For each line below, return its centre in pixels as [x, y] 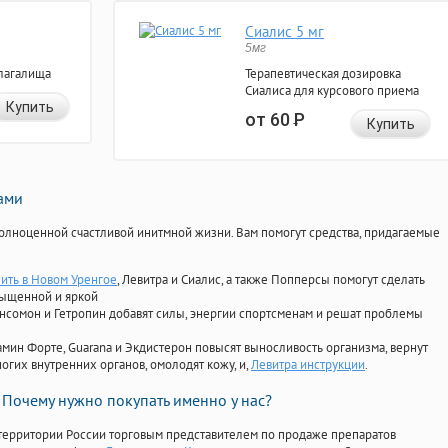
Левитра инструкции [308, 365]
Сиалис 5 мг [284, 32]
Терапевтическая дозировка [323, 74]
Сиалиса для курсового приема [332, 91]
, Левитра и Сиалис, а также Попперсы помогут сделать [271, 280]
